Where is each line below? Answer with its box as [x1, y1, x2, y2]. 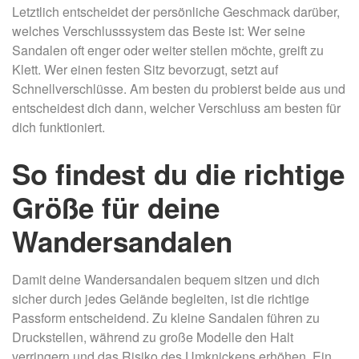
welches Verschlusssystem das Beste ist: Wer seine [12, 21, 305, 40]
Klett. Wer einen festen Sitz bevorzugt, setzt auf [12, 59, 278, 79]
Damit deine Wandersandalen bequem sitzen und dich [12, 269, 320, 288]
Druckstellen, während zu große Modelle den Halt [12, 327, 293, 346]
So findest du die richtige [12, 153, 345, 194]
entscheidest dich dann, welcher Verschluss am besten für [12, 98, 341, 117]
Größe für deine [12, 187, 220, 228]
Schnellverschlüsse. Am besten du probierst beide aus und [12, 79, 345, 98]
